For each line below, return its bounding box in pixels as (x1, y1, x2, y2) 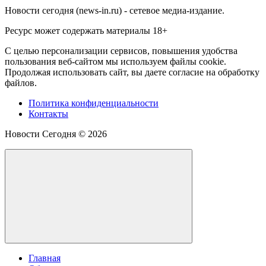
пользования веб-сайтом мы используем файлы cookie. (5, 56, 226, 66)
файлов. (5, 77, 37, 88)
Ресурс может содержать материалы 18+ (5, 25, 167, 36)
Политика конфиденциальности (28, 97, 159, 108)
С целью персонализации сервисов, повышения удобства (5, 45, 237, 56)
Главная (28, 252, 61, 263)
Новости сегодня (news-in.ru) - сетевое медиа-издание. (5, 5, 224, 15)
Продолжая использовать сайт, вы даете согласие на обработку (5, 66, 259, 77)
